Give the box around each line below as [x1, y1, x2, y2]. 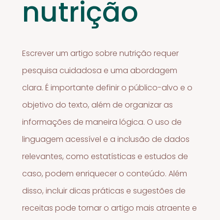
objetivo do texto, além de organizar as [22, 99, 173, 110]
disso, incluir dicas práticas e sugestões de [22, 185, 186, 196]
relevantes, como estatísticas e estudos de [22, 150, 189, 162]
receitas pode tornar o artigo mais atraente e [22, 202, 197, 214]
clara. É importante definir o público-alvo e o [22, 82, 193, 93]
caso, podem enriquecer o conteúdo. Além [22, 167, 188, 179]
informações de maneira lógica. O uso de [22, 116, 182, 128]
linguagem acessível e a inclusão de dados [22, 133, 190, 145]
